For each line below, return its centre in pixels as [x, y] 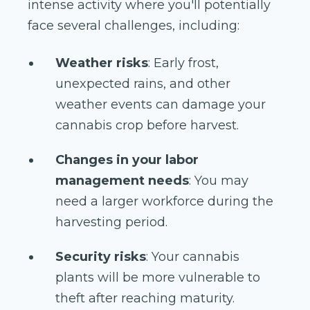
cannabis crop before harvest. [147, 126]
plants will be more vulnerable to [158, 278]
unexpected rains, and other [143, 84]
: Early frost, [183, 63]
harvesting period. [111, 222]
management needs [122, 181]
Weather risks [102, 63]
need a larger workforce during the [164, 202]
